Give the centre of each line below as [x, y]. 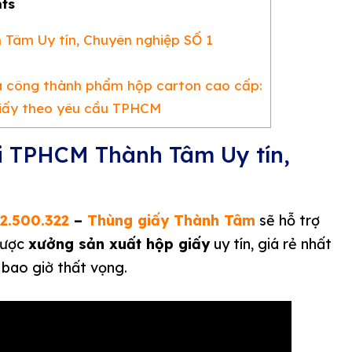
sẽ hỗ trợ [288, 221]
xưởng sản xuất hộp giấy [119, 244]
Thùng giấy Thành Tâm [171, 221]
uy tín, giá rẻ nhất [271, 244]
